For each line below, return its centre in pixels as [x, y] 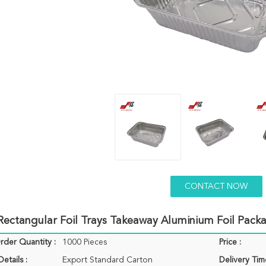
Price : [230, 242]
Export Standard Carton [107, 260]
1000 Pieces [85, 242]
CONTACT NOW [216, 186]
